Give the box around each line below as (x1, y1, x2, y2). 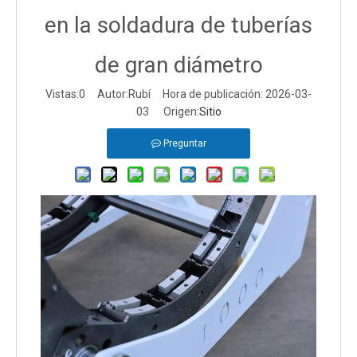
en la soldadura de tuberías (45, 12, 312, 38)
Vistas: (45, 88, 79, 100)
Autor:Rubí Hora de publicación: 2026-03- (85, 88, 312, 100)
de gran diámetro (94, 52, 263, 78)
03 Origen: (135, 105, 199, 118)
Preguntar (163, 138, 206, 149)
